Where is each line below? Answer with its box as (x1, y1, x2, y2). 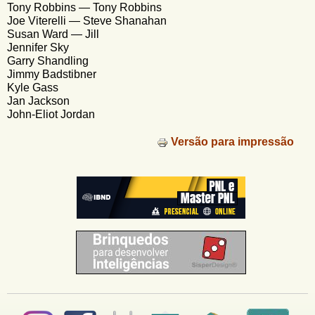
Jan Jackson (7, 95, 70, 108)
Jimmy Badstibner (7, 68, 96, 81)
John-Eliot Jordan (7, 108, 95, 121)
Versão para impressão (171, 136, 294, 148)
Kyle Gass (7, 82, 58, 94)
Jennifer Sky (7, 41, 69, 54)
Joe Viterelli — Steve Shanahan (7, 15, 167, 27)
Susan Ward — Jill (7, 28, 99, 41)
